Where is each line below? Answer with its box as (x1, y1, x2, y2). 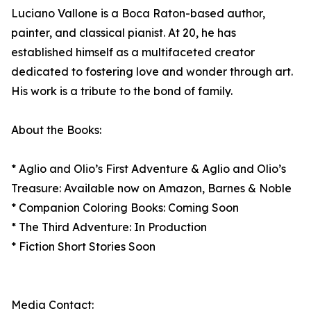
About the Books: (11, 123, 101, 137)
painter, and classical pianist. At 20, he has (11, 26, 236, 40)
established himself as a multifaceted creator (11, 45, 255, 59)
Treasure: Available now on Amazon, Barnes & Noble (11, 181, 292, 195)
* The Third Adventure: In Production (11, 220, 207, 234)
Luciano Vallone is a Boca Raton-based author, (11, 6, 265, 20)
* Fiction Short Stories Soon (11, 239, 155, 253)
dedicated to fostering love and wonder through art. (11, 65, 293, 78)
